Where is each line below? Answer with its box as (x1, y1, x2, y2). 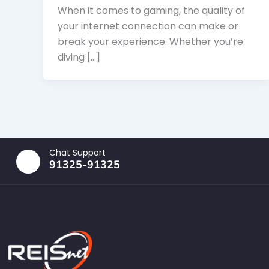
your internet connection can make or (58, 19, 238, 34)
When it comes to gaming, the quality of (58, 4, 245, 18)
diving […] (58, 50, 100, 65)
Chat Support (49, 147, 106, 159)
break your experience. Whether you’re (58, 35, 243, 49)
